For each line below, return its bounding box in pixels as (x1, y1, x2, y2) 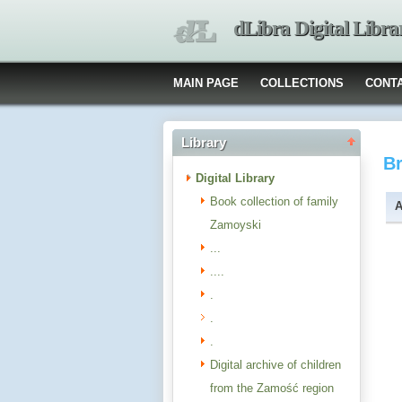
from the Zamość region (210, 381, 334, 395)
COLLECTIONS (260, 76, 344, 90)
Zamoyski (210, 218, 261, 232)
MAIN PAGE (173, 76, 239, 90)
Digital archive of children (210, 358, 341, 371)
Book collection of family (210, 195, 338, 208)
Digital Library (196, 171, 275, 185)
